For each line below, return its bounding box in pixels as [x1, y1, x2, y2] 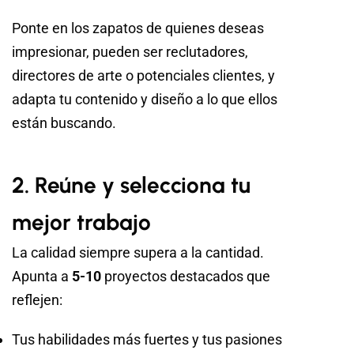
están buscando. [12, 115, 116, 132]
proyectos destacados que [101, 268, 270, 285]
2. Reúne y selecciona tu [12, 171, 250, 199]
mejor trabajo [12, 209, 151, 236]
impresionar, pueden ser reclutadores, [12, 43, 248, 61]
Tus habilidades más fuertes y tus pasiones [12, 331, 282, 348]
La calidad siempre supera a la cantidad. [12, 244, 264, 262]
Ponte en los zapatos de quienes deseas [12, 20, 264, 37]
